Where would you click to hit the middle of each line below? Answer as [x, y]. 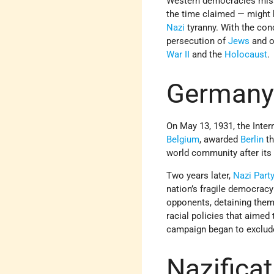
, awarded [220, 139]
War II [178, 55]
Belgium [183, 139]
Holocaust [246, 55]
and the [207, 55]
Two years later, [200, 175]
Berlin [252, 139]
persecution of [198, 41]
